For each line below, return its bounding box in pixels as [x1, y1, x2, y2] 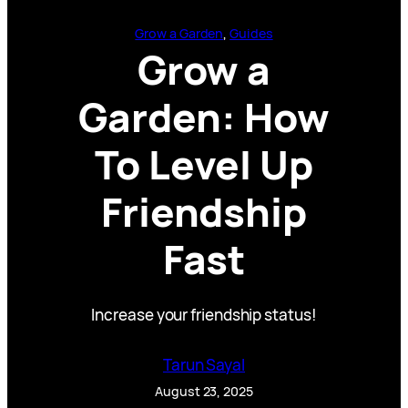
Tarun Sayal [162, 353, 246, 375]
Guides [229, 24, 273, 42]
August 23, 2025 [155, 382, 253, 400]
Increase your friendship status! [91, 303, 317, 325]
